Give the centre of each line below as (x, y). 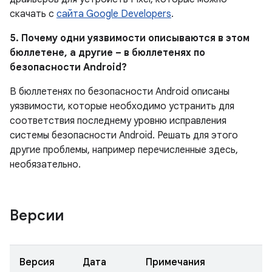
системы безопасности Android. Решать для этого (124, 135)
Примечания (175, 262)
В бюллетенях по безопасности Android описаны (120, 92)
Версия (37, 262)
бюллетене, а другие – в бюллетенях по (107, 53)
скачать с (33, 14)
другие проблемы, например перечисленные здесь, (124, 150)
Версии (37, 216)
